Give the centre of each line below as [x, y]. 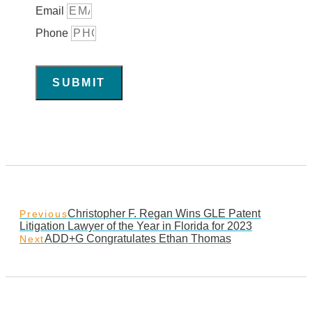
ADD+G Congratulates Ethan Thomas [138, 239]
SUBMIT [79, 83]
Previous [44, 214]
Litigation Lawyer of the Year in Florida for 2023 [136, 226]
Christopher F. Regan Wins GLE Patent [164, 214]
